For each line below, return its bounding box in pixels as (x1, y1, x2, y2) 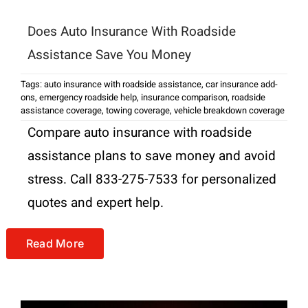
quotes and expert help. (27, 193, 164, 213)
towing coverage (105, 104, 170, 118)
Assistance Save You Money (27, 45, 191, 65)
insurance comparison (140, 91, 228, 104)
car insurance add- (205, 78, 278, 91)
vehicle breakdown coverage (173, 104, 285, 118)
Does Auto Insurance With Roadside (27, 22, 236, 42)
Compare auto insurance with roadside (27, 123, 252, 143)
